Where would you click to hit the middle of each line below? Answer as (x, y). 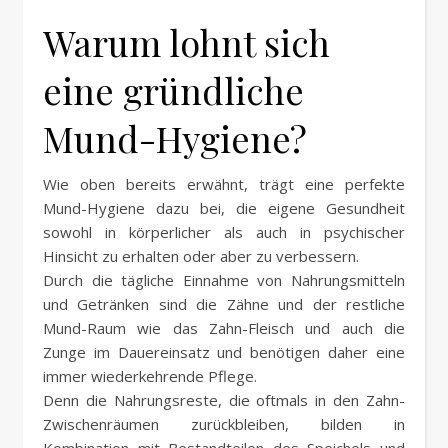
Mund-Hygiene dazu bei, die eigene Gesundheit (224, 208)
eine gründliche (173, 90)
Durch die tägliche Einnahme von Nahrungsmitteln (224, 280)
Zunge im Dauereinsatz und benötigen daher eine (224, 352)
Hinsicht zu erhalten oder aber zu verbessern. (201, 256)
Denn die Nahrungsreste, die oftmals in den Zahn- (224, 400)
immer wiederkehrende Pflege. (150, 376)
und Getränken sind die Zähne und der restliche (224, 304)
